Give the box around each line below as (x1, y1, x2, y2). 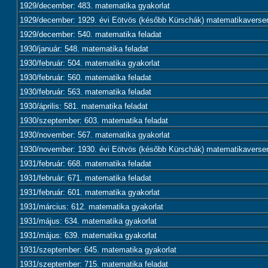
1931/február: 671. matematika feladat (20, 173, 151, 182)
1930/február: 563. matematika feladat (20, 87, 151, 96)
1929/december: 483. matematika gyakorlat (20, 1, 170, 10)
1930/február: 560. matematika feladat (20, 73, 151, 82)
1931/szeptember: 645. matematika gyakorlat (20, 245, 176, 254)
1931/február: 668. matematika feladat (20, 159, 151, 168)
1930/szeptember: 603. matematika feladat (20, 116, 168, 125)
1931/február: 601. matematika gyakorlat (20, 188, 160, 197)
